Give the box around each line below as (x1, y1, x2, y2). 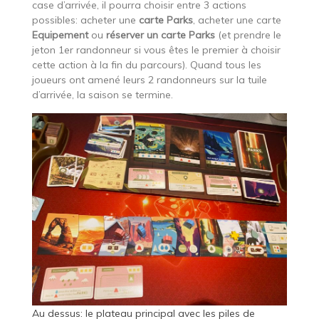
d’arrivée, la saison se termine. (31, 88, 173, 101)
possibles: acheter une (31, 13, 136, 26)
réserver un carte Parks (105, 28, 215, 41)
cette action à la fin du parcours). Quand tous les (31, 58, 261, 71)
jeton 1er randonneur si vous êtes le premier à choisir (31, 43, 281, 56)
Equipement (31, 28, 91, 41)
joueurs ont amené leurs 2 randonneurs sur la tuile (31, 73, 267, 86)
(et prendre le (214, 28, 281, 41)
